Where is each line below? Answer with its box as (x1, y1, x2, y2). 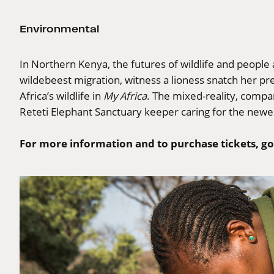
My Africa (103, 89, 147, 102)
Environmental (20, 23, 99, 34)
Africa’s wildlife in (20, 89, 103, 102)
